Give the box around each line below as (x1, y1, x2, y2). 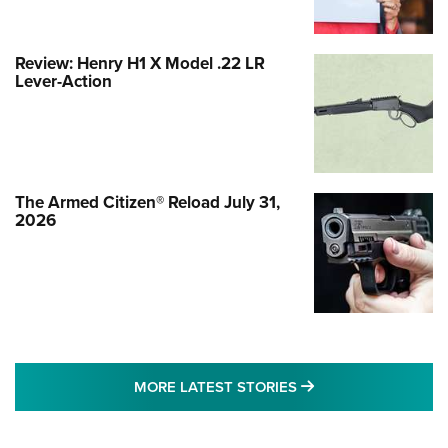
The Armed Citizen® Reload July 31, (15, 190, 280, 215)
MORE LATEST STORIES (134, 375, 301, 397)
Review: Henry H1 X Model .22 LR (15, 51, 265, 76)
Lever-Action (15, 69, 112, 94)
